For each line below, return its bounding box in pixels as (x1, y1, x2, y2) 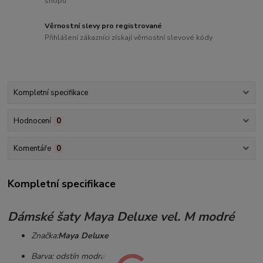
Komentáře (13, 143, 51, 154)
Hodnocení (13, 115, 51, 126)
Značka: (31, 230, 59, 241)
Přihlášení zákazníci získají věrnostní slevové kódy (45, 32, 213, 42)
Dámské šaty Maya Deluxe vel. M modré (8, 208, 235, 225)
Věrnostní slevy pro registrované (45, 21, 163, 31)
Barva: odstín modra (31, 250, 105, 262)
